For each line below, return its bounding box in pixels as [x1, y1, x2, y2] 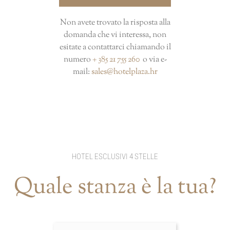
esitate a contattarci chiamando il [59, 42, 171, 54]
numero [63, 54, 92, 66]
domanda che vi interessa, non [64, 29, 166, 42]
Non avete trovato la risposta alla [60, 17, 170, 29]
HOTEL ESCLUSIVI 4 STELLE [72, 152, 158, 162]
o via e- [139, 54, 167, 66]
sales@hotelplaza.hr [91, 66, 158, 79]
